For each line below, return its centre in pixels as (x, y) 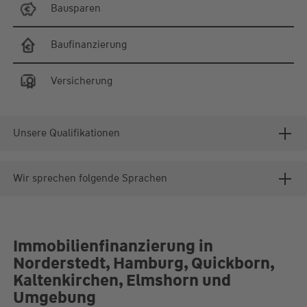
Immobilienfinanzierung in (113, 246)
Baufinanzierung (88, 45)
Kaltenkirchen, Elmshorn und (122, 280)
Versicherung (81, 81)
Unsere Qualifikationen (66, 133)
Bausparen (75, 9)
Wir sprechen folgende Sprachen (90, 179)
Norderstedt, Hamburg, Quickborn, (143, 263)
